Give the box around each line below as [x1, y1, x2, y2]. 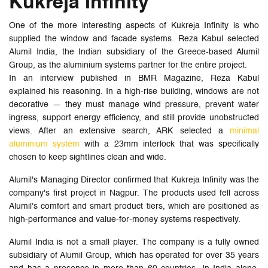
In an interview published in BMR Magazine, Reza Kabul [9, 74, 259, 83]
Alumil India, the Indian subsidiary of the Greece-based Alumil [9, 47, 259, 56]
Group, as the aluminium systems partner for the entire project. [9, 60, 247, 69]
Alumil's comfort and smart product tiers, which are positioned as [9, 202, 259, 211]
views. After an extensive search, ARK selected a [9, 126, 230, 135]
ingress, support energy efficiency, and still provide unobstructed [9, 113, 259, 122]
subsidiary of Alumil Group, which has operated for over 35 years [9, 251, 259, 260]
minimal [230, 126, 259, 135]
